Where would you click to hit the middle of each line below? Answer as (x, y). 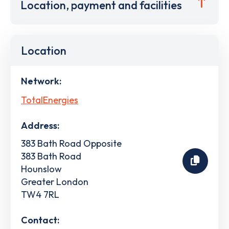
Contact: (40, 220)
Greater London (55, 181)
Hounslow (41, 169)
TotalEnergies (50, 100)
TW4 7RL (40, 194)
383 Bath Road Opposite (71, 143)
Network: (41, 81)
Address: (40, 125)
